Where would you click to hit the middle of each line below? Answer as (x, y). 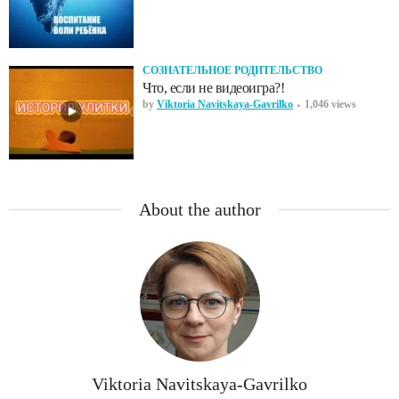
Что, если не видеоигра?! (213, 87)
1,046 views (330, 104)
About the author (199, 209)
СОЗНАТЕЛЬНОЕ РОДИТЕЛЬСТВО (232, 70)
